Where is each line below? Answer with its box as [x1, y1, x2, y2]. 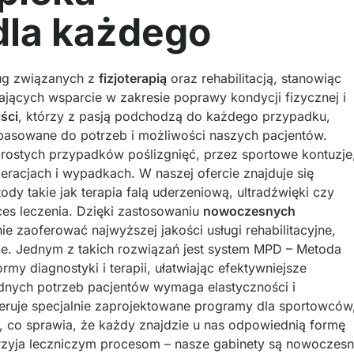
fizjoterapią [99, 70, 167, 86]
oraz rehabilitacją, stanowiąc [167, 70, 341, 86]
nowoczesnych [203, 203, 296, 219]
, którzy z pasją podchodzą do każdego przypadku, [18, 108, 330, 124]
